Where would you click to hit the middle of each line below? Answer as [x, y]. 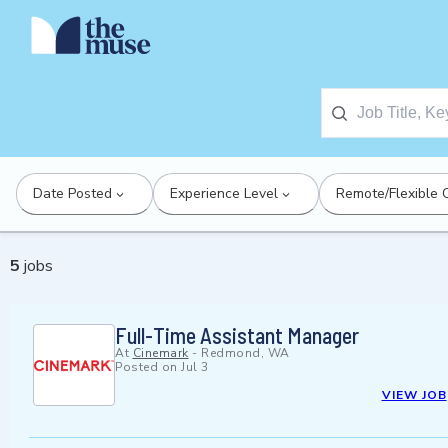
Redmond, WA [245, 353]
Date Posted [72, 193]
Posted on [148, 367]
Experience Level [224, 193]
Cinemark [160, 353]
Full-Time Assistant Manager [237, 335]
